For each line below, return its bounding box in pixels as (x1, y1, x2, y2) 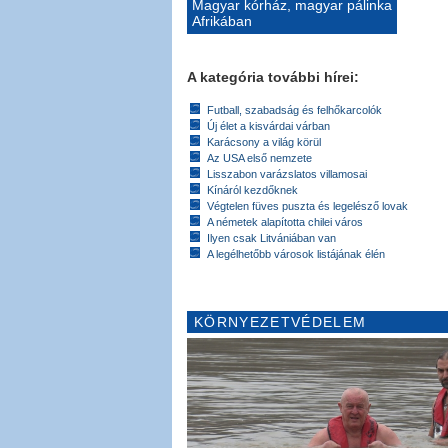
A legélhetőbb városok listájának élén (207, 248, 385, 260)
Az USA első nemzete (207, 152, 312, 164)
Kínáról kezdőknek (207, 184, 298, 196)
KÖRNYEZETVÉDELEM (194, 314, 367, 330)
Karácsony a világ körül (207, 136, 321, 148)
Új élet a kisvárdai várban (207, 120, 330, 132)
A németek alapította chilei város (207, 216, 363, 228)
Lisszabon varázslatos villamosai (207, 168, 367, 180)
